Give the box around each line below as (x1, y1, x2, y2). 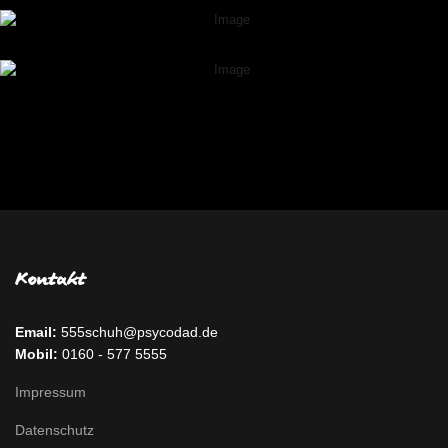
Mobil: (15, 345, 58, 362)
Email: (15, 323, 57, 340)
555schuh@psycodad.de (57, 323, 218, 340)
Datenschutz (15, 421, 94, 438)
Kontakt (15, 270, 86, 289)
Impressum (15, 383, 86, 400)
